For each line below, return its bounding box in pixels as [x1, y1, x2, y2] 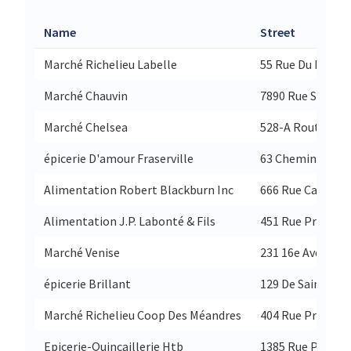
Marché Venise [44, 244, 120, 260]
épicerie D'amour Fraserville [44, 150, 194, 166]
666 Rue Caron [260, 181, 336, 197]
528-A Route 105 [260, 118, 347, 135]
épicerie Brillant [44, 275, 131, 291]
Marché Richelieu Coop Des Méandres [44, 306, 241, 323]
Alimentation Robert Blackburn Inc [44, 181, 233, 197]
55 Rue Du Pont [260, 56, 342, 72]
